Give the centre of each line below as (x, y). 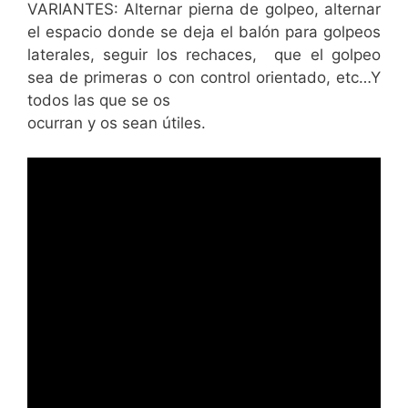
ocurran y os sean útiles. (117, 122)
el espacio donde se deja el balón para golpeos (204, 31)
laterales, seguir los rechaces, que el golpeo (204, 54)
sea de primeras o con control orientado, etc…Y (204, 77)
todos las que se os (99, 100)
